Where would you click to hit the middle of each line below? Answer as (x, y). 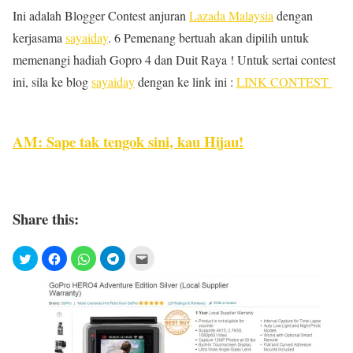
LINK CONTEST (284, 81)
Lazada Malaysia (231, 15)
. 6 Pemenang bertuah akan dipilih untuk (208, 37)
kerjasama (39, 37)
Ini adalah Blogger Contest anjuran (101, 15)
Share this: (46, 218)
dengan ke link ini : (186, 81)
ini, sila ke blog (52, 81)
